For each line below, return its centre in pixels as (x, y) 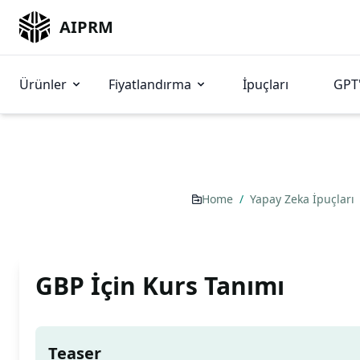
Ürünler (43, 84)
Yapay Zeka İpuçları (304, 199)
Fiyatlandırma (150, 84)
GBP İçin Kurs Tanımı (160, 286)
